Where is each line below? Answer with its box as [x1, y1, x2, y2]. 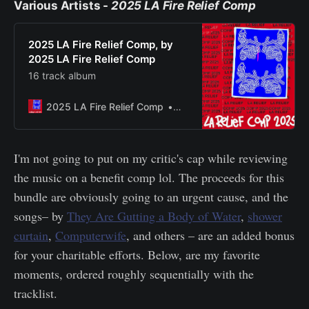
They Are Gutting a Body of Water [67, 207, 241, 224]
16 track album [28, 69, 96, 81]
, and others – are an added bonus [126, 226, 295, 243]
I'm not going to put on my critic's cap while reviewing [14, 149, 288, 166]
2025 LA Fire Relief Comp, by [28, 37, 173, 51]
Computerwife [55, 226, 126, 243]
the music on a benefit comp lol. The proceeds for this [14, 168, 284, 186]
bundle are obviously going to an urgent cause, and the [14, 188, 288, 205]
